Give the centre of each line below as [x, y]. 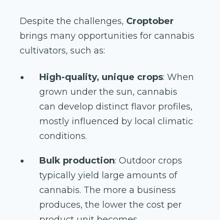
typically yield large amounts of [108, 176]
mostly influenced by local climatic [116, 122]
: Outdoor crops [149, 161]
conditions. [63, 136]
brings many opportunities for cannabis [107, 36]
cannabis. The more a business [108, 190]
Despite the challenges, [73, 21]
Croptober [150, 21]
